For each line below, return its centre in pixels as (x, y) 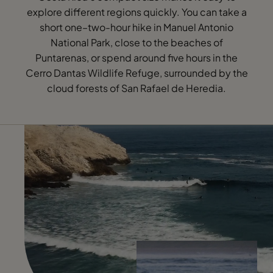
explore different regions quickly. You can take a (136, 12)
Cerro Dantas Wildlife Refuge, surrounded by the (136, 73)
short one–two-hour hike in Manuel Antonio (136, 27)
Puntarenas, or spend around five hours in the (136, 57)
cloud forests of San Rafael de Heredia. (136, 88)
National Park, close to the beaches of (136, 42)
